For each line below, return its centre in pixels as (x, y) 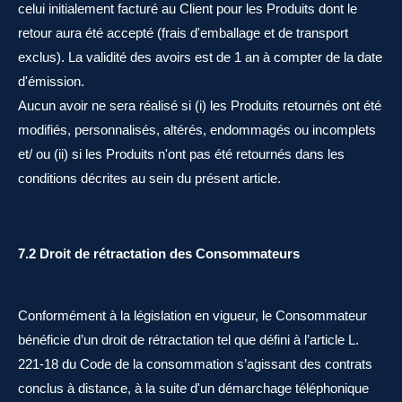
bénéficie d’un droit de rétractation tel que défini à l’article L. (188, 340)
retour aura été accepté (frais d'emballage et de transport (183, 33)
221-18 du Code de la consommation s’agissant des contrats (195, 364)
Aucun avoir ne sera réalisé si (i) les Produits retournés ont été (200, 105)
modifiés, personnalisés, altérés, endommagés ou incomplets (197, 130)
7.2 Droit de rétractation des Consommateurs (159, 253)
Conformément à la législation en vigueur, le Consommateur (192, 315)
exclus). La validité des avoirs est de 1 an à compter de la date (200, 57)
